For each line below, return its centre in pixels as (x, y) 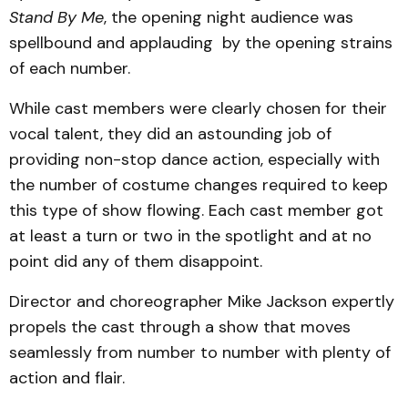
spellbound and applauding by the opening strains (201, 43)
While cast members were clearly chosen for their (198, 108)
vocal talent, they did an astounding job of (170, 134)
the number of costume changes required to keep (199, 185)
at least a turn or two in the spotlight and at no (190, 236)
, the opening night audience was (229, 17)
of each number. (70, 68)
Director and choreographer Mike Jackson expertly (202, 301)
